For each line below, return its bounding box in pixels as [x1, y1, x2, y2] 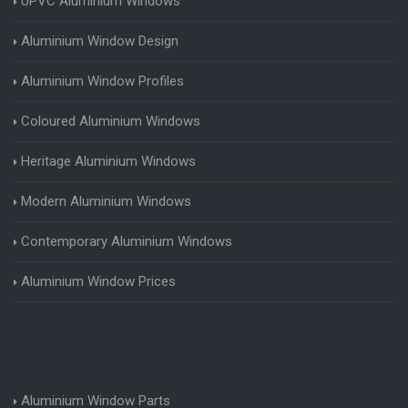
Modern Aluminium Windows [21, 192, 191, 209]
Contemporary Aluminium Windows [21, 232, 232, 250]
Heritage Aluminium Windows [21, 152, 196, 169]
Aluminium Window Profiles [21, 72, 184, 89]
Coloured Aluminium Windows [21, 112, 200, 129]
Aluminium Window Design [21, 32, 178, 49]
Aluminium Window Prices [21, 272, 176, 290]
